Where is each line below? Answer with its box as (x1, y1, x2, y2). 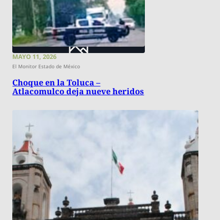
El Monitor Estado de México (12, 63, 81, 70)
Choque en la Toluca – (12, 77, 101, 88)
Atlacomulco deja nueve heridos (12, 86, 144, 97)
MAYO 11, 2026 (12, 53, 57, 61)
